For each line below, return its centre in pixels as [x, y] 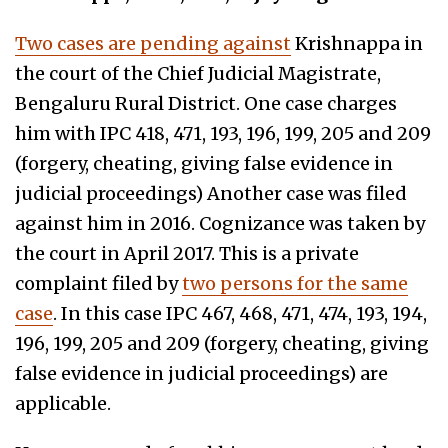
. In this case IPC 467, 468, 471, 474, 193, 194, [240, 313]
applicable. [63, 403]
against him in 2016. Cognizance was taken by [220, 223]
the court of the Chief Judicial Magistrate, [198, 73]
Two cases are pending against [153, 43]
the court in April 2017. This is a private [187, 253]
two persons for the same [295, 283]
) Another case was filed [301, 193]
